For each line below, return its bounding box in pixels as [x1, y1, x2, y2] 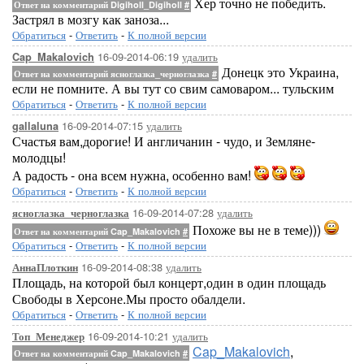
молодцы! [12, 148, 66, 167]
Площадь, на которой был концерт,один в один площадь [12, 273, 326, 292]
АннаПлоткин [12, 260, 78, 275]
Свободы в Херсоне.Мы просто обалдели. [12, 289, 245, 308]
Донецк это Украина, [219, 63, 339, 81]
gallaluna [12, 119, 58, 133]
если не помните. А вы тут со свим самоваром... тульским [12, 79, 334, 97]
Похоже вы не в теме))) [189, 220, 324, 239]
